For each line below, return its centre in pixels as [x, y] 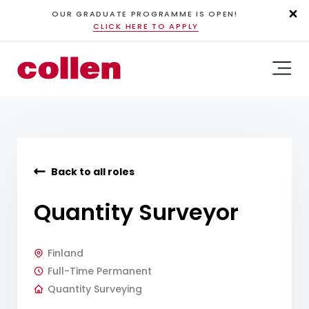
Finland [66, 253]
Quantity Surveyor [136, 212]
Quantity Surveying [95, 289]
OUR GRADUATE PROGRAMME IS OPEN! [145, 14]
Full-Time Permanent [100, 271]
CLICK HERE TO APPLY [146, 26]
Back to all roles [93, 171]
